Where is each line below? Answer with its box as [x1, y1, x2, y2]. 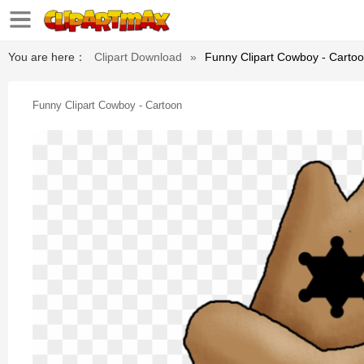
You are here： [8, 50, 86, 63]
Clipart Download [94, 50, 182, 63]
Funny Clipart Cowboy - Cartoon [32, 99, 182, 111]
